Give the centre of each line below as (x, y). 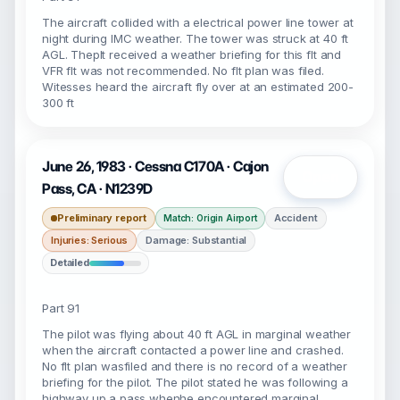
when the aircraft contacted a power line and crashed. (193, 350)
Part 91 (61, 308)
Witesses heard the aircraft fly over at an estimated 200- (198, 87)
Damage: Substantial (196, 240)
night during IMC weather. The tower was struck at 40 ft (196, 38)
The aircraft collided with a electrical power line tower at (198, 22)
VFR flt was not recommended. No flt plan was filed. (183, 71)
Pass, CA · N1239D (97, 189)
